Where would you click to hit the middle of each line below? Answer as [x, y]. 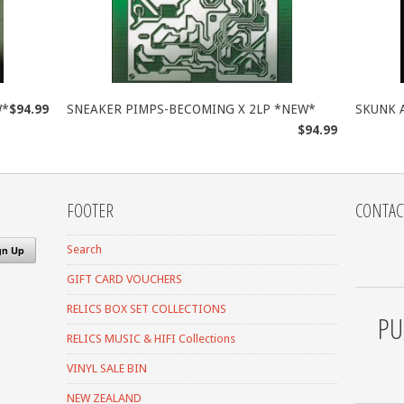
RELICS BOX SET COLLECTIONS [147, 308]
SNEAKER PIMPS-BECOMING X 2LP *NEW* [191, 109]
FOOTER [90, 210]
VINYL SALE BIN [107, 368]
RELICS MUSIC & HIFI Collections [151, 338]
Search [84, 249]
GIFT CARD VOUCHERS [124, 279]
